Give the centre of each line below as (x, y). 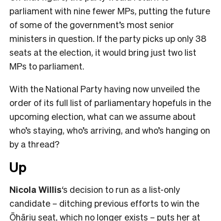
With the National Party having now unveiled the (105, 89)
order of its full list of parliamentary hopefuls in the (110, 103)
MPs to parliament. (47, 66)
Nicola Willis (36, 189)
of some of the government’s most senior (92, 25)
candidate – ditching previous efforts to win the (104, 203)
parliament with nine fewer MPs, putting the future (110, 11)
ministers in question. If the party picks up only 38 (108, 38)
